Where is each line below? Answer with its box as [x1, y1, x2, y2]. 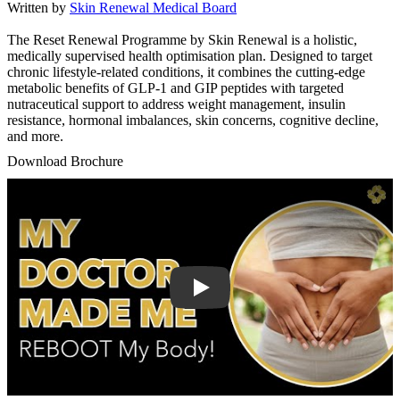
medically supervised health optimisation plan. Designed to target [7, 48, 372, 63]
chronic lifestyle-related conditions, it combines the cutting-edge [7, 64, 365, 79]
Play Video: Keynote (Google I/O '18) [7, 179, 222, 194]
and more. [7, 129, 63, 144]
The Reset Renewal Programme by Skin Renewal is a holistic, [7, 32, 357, 47]
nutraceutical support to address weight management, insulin [7, 96, 346, 112]
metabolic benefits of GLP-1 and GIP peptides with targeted [7, 80, 344, 96]
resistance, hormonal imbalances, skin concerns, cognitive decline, [7, 112, 379, 128]
